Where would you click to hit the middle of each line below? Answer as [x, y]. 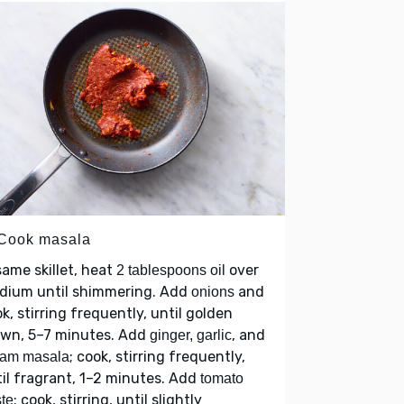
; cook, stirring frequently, [157, 357]
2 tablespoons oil [171, 271]
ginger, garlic [191, 335]
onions [213, 292]
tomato [222, 379]
